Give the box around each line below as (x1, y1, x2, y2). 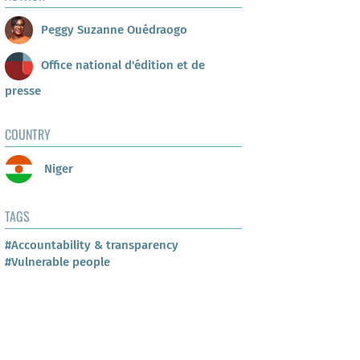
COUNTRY (5, 125, 51, 145)
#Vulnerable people (5, 255, 110, 270)
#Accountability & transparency (5, 238, 178, 253)
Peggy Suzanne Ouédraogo (41, 22, 187, 37)
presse (5, 84, 41, 99)
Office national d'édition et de (41, 58, 205, 73)
